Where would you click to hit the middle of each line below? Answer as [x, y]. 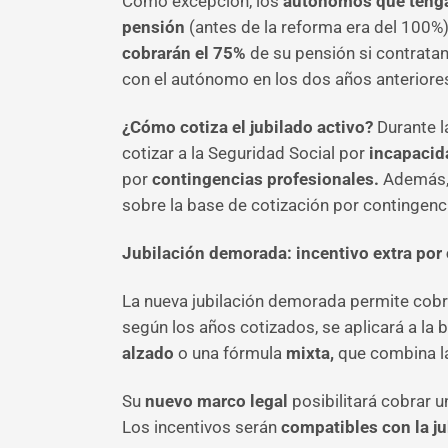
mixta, [310, 353]
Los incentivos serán [201, 427]
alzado [148, 353]
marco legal [244, 401]
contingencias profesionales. [263, 179]
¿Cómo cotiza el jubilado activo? [249, 127]
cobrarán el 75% [184, 53]
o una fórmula [230, 353]
